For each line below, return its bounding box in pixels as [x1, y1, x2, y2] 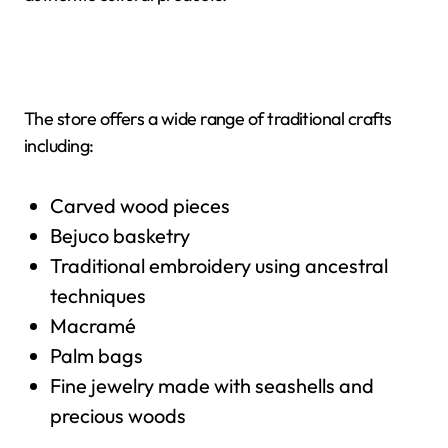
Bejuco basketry [49, 222, 190, 248]
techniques [49, 282, 146, 308]
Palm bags [49, 342, 143, 368]
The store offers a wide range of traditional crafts [24, 106, 392, 130]
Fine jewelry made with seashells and [49, 372, 374, 398]
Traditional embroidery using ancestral [49, 252, 388, 278]
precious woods [49, 402, 186, 428]
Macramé [49, 312, 136, 338]
